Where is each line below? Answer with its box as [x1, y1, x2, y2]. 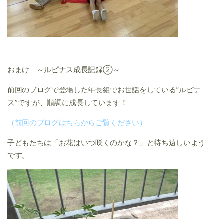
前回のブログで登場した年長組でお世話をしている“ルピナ [7, 86, 201, 95]
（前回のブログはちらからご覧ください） [7, 118, 147, 128]
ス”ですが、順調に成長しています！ [7, 98, 128, 108]
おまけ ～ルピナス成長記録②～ [7, 66, 120, 75]
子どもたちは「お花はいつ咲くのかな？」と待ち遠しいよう [7, 138, 205, 148]
